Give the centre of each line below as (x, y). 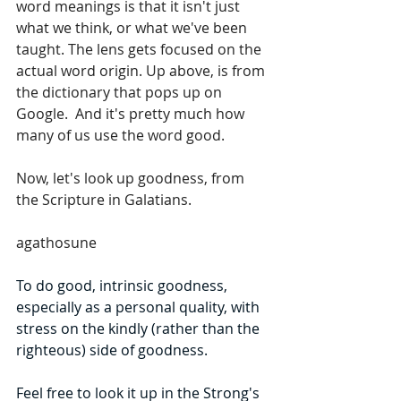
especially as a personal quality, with (140, 307)
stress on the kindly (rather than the (140, 328)
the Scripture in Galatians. (104, 199)
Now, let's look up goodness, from (132, 178)
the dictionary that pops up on (121, 92)
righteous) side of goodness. (112, 350)
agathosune (56, 242)
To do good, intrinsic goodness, (124, 285)
